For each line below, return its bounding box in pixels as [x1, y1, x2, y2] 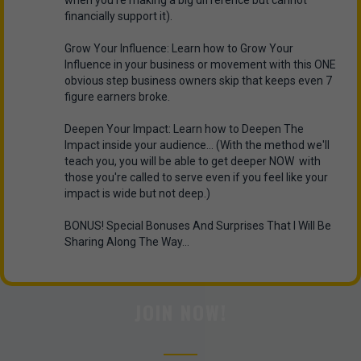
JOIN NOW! [134, 297, 227, 327]
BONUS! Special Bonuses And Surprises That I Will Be [64, 219, 331, 233]
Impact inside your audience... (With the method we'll [64, 139, 330, 152]
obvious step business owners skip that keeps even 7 [64, 74, 332, 88]
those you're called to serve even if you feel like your [64, 171, 328, 185]
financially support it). [64, 10, 172, 23]
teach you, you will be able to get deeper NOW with [64, 155, 321, 168]
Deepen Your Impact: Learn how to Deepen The [64, 122, 304, 136]
